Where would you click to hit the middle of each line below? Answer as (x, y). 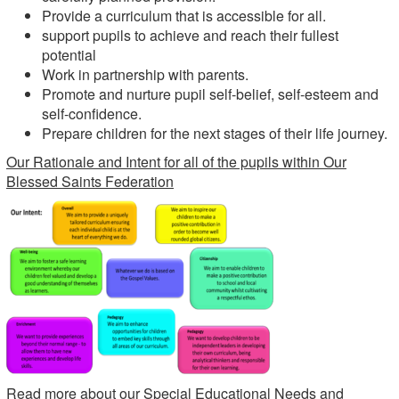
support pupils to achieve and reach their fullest (190, 35)
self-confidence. (92, 114)
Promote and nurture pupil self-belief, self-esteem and (210, 94)
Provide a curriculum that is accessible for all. (186, 16)
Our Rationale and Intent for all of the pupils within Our (176, 162)
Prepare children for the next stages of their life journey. (215, 133)
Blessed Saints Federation (90, 181)
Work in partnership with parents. (147, 74)
